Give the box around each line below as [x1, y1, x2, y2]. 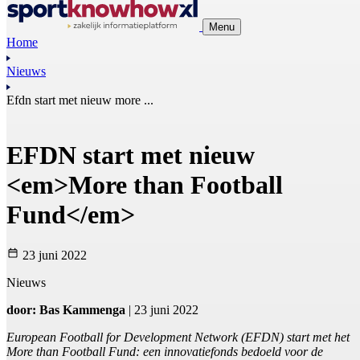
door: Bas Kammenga [6, 303, 125, 317]
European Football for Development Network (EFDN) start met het [6, 330, 350, 345]
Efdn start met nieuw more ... [6, 92, 153, 107]
